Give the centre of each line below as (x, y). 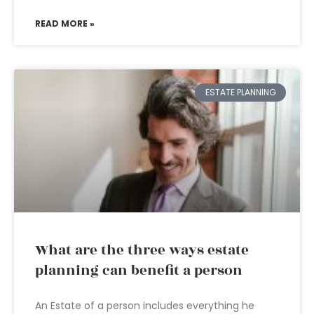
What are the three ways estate (142, 250)
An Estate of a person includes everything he (145, 306)
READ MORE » (65, 23)
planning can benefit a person (139, 271)
